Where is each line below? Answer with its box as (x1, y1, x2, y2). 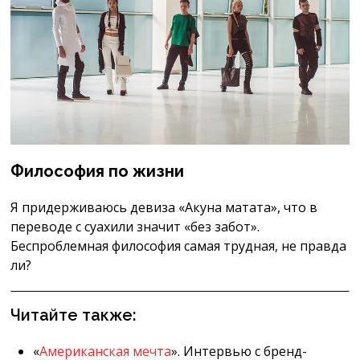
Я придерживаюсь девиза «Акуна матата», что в (10, 198, 318, 216)
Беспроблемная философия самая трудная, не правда (10, 236, 347, 255)
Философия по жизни (10, 161, 185, 181)
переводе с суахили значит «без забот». (10, 217, 260, 235)
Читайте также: (10, 305, 137, 325)
